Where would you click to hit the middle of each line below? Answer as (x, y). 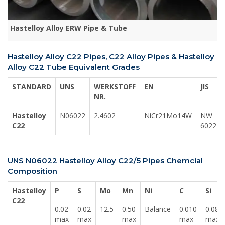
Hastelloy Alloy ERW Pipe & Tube (69, 28)
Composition (32, 171)
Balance (158, 209)
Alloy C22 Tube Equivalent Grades (74, 67)
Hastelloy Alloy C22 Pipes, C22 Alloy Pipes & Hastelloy (111, 57)
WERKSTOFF (115, 87)
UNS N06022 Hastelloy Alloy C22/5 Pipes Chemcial (105, 161)
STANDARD (32, 87)
